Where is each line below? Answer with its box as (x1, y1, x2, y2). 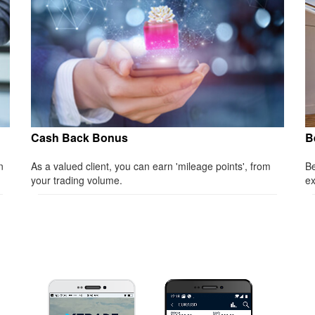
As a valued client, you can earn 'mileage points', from (31, 158, 271, 173)
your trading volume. (31, 172, 122, 187)
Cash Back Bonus (31, 129, 128, 146)
